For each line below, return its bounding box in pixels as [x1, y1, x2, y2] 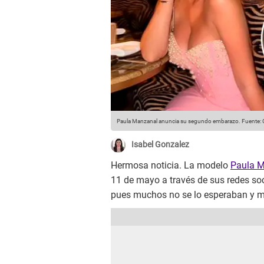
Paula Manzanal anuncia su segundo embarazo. [117, 118, 240, 125]
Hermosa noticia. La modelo [111, 160, 230, 171]
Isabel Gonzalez [131, 140, 189, 150]
